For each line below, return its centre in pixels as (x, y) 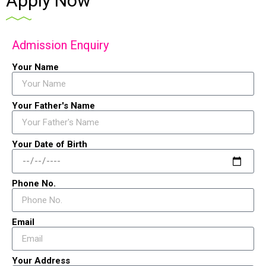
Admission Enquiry (60, 45)
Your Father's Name (53, 106)
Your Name (35, 67)
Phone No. (34, 184)
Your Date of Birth (50, 145)
